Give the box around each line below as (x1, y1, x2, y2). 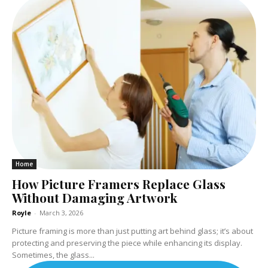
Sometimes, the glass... (12, 249, 95, 261)
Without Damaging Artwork (12, 189, 177, 206)
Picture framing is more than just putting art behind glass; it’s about (12, 226, 253, 237)
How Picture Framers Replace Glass (12, 175, 226, 193)
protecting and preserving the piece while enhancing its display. (12, 237, 242, 249)
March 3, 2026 (39, 208, 83, 218)
